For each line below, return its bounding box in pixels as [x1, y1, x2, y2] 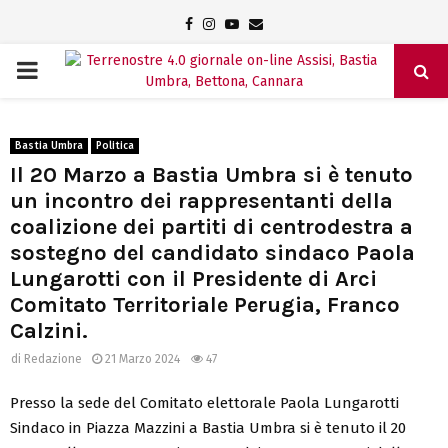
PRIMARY [15, 56, 110, 84]
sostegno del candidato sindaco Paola [10, 240, 415, 266]
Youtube [238, 15, 290, 32]
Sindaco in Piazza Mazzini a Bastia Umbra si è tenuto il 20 [10, 418, 406, 437]
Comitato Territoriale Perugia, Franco [10, 292, 400, 318]
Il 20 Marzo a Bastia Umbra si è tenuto [10, 162, 413, 188]
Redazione [24, 352, 82, 366]
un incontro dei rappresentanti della [10, 188, 393, 214]
